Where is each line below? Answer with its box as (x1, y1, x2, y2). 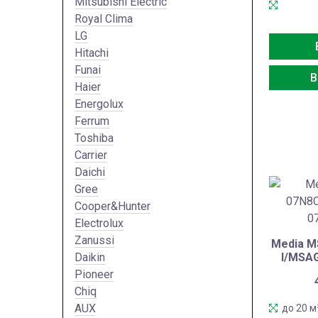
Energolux (75, 97, 124, 111)
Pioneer (75, 267, 114, 281)
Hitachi (75, 45, 109, 60)
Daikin (75, 250, 105, 264)
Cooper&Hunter (75, 199, 150, 213)
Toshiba (75, 131, 114, 145)
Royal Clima (75, 11, 133, 26)
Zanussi (75, 233, 114, 247)
